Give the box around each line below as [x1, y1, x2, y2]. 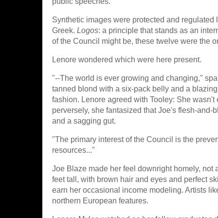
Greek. [52, 26, 77, 35]
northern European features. [52, 197, 148, 205]
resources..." [52, 146, 95, 154]
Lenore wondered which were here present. [52, 55, 201, 64]
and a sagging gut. [52, 117, 116, 125]
